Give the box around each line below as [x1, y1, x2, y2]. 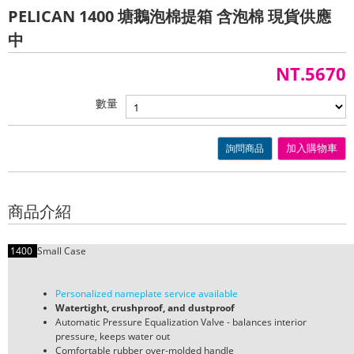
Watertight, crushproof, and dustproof [55, 301, 235, 314]
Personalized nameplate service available [55, 287, 238, 300]
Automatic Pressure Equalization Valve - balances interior [55, 315, 307, 329]
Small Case [37, 244, 91, 258]
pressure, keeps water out [55, 330, 170, 343]
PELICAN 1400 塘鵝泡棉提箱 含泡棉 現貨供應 [8, 6, 331, 27]
